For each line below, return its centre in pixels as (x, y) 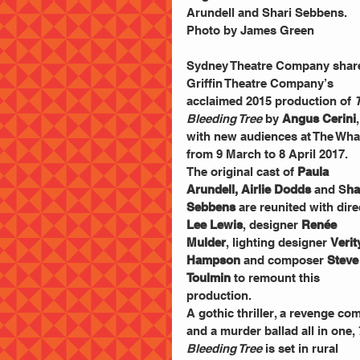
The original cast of (242, 172)
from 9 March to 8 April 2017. (267, 154)
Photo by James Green (250, 30)
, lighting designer (278, 242)
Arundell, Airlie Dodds (249, 189)
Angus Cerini (319, 119)
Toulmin (209, 278)
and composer (284, 260)
